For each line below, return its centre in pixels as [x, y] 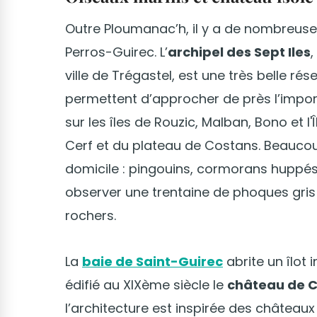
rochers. [92, 216]
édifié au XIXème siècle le [146, 285]
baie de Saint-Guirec [152, 262]
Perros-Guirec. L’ [116, 52]
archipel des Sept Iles [239, 52]
